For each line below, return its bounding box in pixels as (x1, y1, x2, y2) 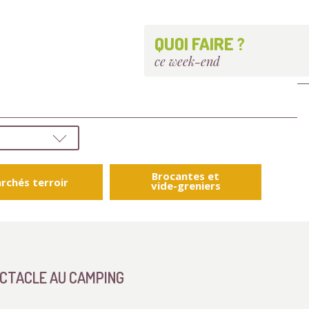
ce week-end (154, 52, 220, 70)
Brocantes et (152, 169, 219, 183)
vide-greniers (150, 179, 221, 192)
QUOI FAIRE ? (154, 32, 245, 54)
